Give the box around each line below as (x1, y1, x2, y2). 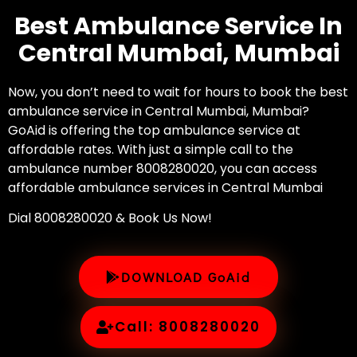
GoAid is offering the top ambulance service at (8, 121, 300, 139)
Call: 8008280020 (115, 316, 261, 336)
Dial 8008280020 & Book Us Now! (8, 209, 212, 228)
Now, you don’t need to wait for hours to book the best (8, 83, 348, 101)
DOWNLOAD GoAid (121, 267, 251, 286)
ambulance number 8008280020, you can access (8, 159, 317, 178)
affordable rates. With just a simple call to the (8, 140, 293, 159)
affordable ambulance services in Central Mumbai (8, 178, 323, 197)
